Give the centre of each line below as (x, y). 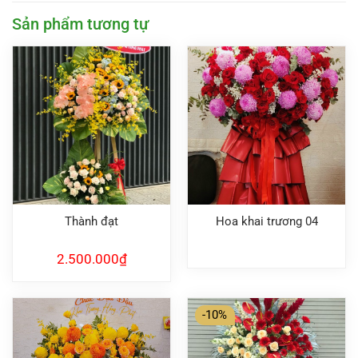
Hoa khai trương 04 (267, 222)
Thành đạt (91, 222)
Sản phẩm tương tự (80, 24)
